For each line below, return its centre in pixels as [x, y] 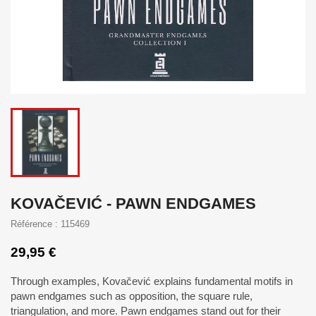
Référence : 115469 [50, 224]
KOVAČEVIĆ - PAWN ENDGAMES [133, 203]
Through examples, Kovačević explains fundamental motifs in [152, 281]
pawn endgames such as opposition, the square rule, [132, 296]
